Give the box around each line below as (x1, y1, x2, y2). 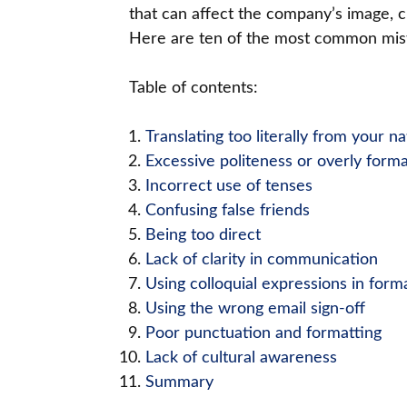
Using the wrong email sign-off (145, 301, 365, 318)
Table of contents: (129, 80, 258, 97)
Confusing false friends (145, 203, 310, 220)
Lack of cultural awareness (145, 350, 337, 367)
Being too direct (145, 227, 261, 244)
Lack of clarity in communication (145, 252, 378, 269)
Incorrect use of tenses (145, 178, 313, 195)
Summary (145, 374, 213, 392)
